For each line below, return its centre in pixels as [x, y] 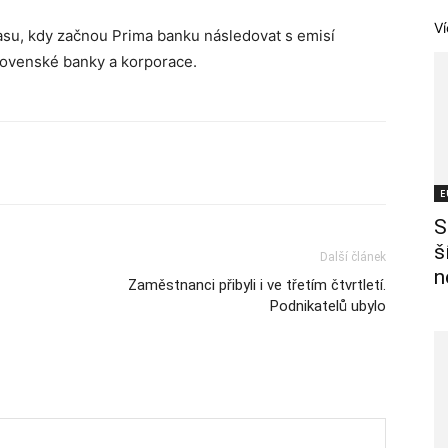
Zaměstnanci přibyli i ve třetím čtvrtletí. [257, 285]
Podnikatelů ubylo [328, 306]
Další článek [353, 257]
